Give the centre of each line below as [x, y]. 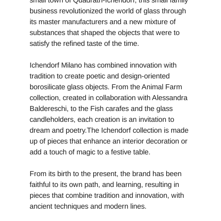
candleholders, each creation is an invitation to [102, 120]
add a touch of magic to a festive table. [90, 152]
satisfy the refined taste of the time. [84, 44]
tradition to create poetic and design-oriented [100, 76]
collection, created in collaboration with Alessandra [109, 98]
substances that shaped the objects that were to [105, 33]
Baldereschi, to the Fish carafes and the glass [101, 109]
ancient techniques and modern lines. [88, 206]
